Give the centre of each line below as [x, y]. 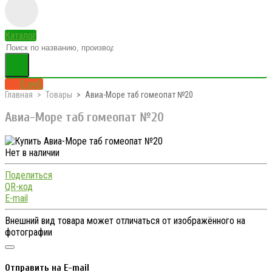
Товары [59, 95]
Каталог [21, 36]
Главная [19, 95]
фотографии [29, 232]
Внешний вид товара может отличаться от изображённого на [125, 220]
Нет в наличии [32, 152]
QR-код [19, 186]
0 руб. [32, 84]
